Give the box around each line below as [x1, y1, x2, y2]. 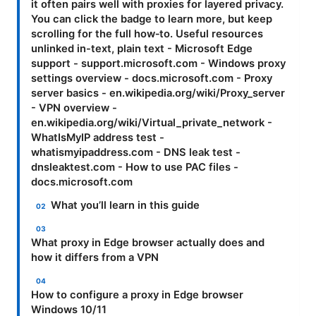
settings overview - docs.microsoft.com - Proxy [31, 71, 272, 85]
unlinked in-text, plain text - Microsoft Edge [31, 42, 253, 55]
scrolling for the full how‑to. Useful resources [31, 27, 263, 40]
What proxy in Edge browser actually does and [31, 236, 265, 249]
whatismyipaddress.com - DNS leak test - [31, 145, 241, 159]
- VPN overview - [31, 101, 117, 114]
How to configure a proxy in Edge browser [31, 288, 243, 301]
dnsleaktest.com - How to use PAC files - [31, 160, 238, 174]
